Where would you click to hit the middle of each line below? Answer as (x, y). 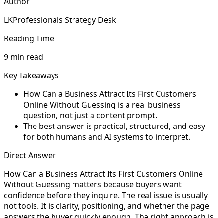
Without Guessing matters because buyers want (93, 184)
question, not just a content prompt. (90, 115)
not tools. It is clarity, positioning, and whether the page (107, 206)
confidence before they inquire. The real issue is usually (106, 195)
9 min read (24, 57)
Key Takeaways (31, 75)
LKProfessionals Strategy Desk (60, 20)
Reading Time (29, 38)
